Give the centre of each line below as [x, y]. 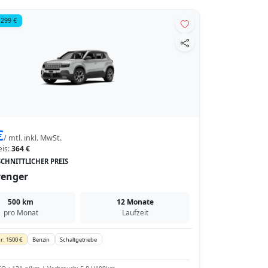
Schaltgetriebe [79, 239]
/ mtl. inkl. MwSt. [32, 138]
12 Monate [135, 202]
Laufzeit [135, 213]
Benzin [41, 239]
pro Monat [21, 213]
